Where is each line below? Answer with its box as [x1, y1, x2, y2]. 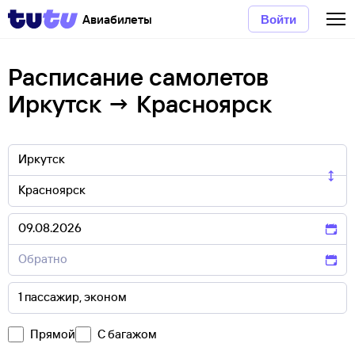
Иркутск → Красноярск [8, 89, 272, 119]
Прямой [30, 326, 75, 342]
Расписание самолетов [8, 62, 269, 92]
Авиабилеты [82, 12, 152, 27]
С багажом [97, 326, 157, 342]
